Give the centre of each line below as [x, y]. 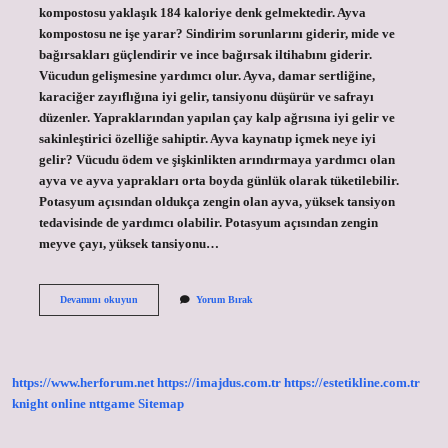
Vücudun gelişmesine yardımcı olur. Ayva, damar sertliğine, [206, 75]
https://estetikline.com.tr [352, 383]
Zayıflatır [157, 326]
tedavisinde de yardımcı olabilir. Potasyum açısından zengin [208, 222]
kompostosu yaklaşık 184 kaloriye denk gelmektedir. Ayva [202, 12]
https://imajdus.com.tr [219, 383]
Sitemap [161, 404]
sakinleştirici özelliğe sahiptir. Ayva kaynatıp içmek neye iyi [207, 138]
